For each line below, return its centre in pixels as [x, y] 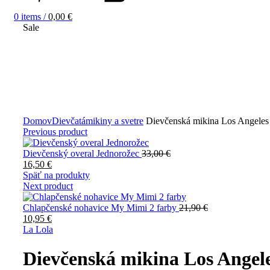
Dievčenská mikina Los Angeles [206, 121]
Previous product [55, 132]
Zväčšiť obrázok [54, 109]
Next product [48, 186]
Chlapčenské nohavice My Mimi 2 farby [101, 208]
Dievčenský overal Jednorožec [82, 153]
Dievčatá [69, 121]
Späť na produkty [56, 175]
